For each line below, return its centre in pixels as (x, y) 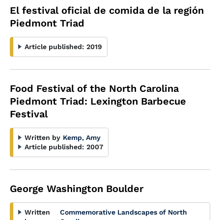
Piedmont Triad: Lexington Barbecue (98, 101)
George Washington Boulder (77, 189)
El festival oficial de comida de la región (107, 10)
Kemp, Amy (82, 137)
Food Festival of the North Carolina (94, 88)
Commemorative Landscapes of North (124, 212)
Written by (42, 137)
